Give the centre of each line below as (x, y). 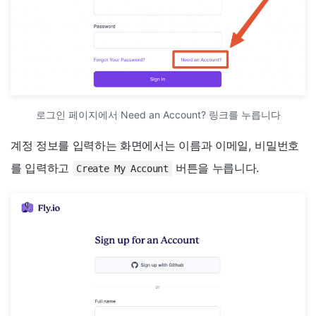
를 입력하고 (42, 168)
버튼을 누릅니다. (215, 168)
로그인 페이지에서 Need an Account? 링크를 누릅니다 (158, 114)
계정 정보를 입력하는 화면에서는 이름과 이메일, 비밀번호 (155, 145)
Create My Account (122, 168)
